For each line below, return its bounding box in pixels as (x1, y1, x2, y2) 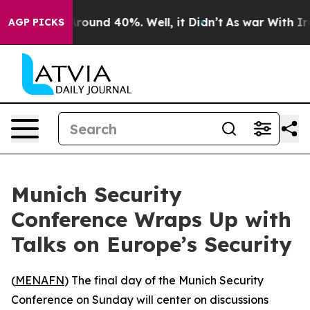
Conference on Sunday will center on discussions (11, 293, 268, 307)
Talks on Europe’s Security (11, 231, 292, 257)
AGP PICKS (8, 16, 64, 28)
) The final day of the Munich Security (64, 273, 264, 287)
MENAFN (15, 273, 64, 287)
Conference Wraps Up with (11, 206, 291, 232)
